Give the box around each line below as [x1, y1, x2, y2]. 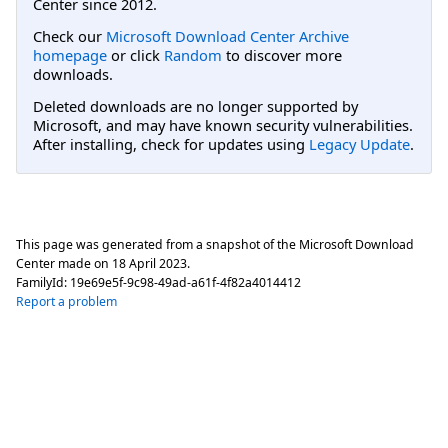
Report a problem [16, 292, 117, 310]
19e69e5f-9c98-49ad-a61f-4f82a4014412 [70, 273, 301, 291]
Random [164, 44, 222, 65]
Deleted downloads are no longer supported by [33, 96, 358, 117]
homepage [33, 44, 107, 65]
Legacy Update [309, 134, 410, 155]
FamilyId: [16, 273, 70, 291]
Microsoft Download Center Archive [106, 25, 349, 46]
